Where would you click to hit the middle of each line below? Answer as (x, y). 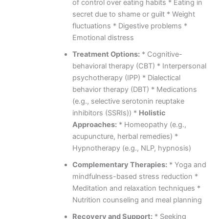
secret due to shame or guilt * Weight (133, 14)
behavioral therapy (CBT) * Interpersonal (139, 66)
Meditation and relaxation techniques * (136, 188)
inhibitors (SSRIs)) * (105, 113)
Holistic (152, 113)
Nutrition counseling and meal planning (137, 200)
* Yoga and (186, 164)
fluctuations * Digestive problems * (130, 26)
